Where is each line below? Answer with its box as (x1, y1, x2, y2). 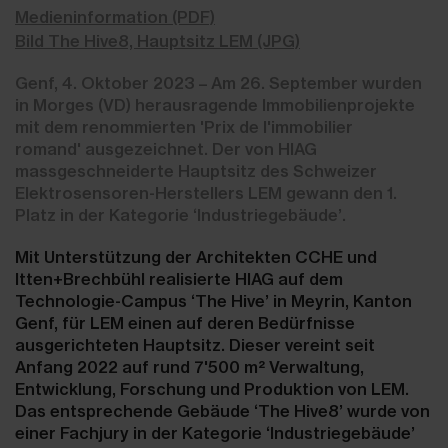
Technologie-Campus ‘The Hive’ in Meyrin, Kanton (15, 291, 412, 311)
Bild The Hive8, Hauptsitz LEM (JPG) (15, 31, 300, 51)
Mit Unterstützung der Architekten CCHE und (15, 247, 377, 267)
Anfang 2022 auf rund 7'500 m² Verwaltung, (15, 357, 364, 377)
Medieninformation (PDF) (15, 7, 215, 27)
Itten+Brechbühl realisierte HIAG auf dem (15, 269, 343, 289)
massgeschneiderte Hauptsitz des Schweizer (15, 161, 377, 181)
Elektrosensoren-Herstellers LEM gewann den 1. (15, 183, 397, 203)
